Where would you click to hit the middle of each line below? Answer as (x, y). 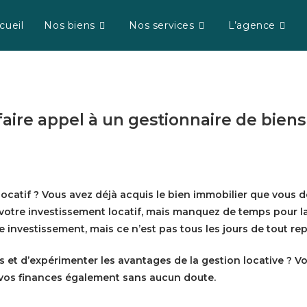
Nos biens (70, 25)
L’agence (252, 25)
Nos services (162, 25)
